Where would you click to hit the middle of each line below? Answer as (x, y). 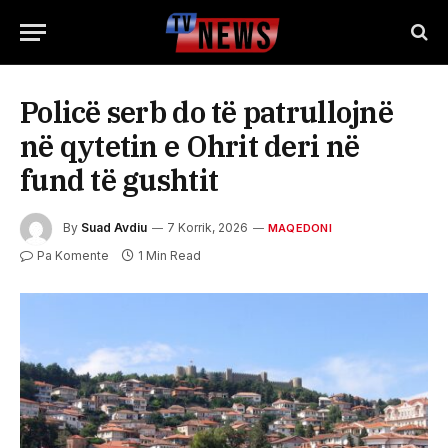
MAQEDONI (300, 228)
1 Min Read (169, 255)
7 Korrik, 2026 (207, 228)
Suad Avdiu (114, 228)
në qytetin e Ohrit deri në (190, 146)
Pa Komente (73, 255)
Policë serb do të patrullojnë (206, 112)
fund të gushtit (119, 180)
